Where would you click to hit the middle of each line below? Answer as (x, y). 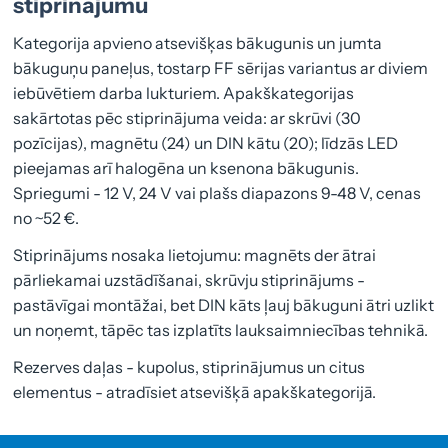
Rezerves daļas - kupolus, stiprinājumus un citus (189, 366)
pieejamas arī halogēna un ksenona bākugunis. (186, 167)
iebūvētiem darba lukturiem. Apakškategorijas (184, 92)
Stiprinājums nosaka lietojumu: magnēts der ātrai (195, 254)
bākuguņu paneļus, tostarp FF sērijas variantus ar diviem (221, 67)
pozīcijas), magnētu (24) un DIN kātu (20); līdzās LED (206, 142)
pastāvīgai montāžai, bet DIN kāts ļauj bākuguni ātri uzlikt (224, 304)
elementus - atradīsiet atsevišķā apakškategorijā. (195, 391)
